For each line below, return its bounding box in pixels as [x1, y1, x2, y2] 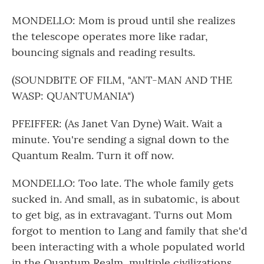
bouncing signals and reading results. [12, 45, 195, 59]
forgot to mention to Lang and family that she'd [12, 224, 247, 237]
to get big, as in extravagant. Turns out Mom [12, 208, 232, 222]
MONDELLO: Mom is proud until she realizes [12, 14, 235, 27]
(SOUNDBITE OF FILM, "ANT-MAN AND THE [12, 73, 232, 87]
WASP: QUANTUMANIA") [12, 89, 134, 103]
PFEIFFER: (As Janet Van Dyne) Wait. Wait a [12, 117, 222, 130]
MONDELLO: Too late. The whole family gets [12, 176, 233, 190]
